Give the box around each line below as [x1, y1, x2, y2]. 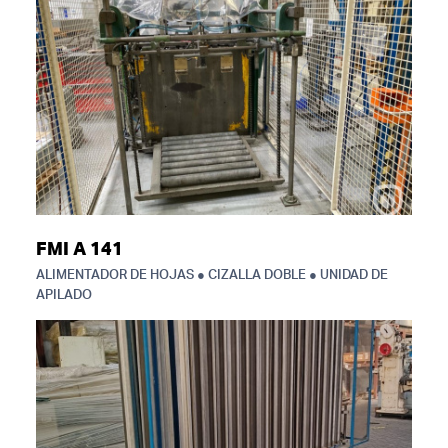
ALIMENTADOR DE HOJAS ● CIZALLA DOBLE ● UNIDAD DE [36, 269, 388, 282]
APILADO [36, 289, 92, 302]
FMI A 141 [36, 241, 123, 259]
